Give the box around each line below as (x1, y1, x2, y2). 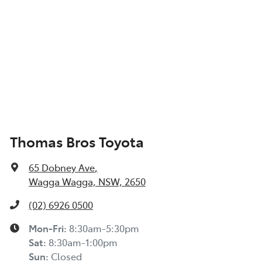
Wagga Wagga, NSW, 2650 (29, 175, 146, 188)
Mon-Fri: (29, 222, 69, 235)
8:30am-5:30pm (69, 222, 139, 235)
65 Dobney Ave (29, 161, 95, 174)
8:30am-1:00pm (49, 236, 118, 249)
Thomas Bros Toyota (10, 132, 144, 151)
